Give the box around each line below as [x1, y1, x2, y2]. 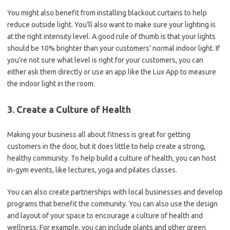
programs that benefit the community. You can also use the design [7, 200, 218, 208]
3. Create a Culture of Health [7, 104, 131, 114]
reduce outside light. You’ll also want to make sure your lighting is [7, 21, 216, 29]
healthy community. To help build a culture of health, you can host [7, 154, 216, 162]
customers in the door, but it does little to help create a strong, [7, 142, 205, 150]
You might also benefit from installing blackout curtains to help [7, 9, 207, 17]
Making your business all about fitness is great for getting [7, 130, 190, 139]
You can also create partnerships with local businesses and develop [7, 188, 223, 196]
